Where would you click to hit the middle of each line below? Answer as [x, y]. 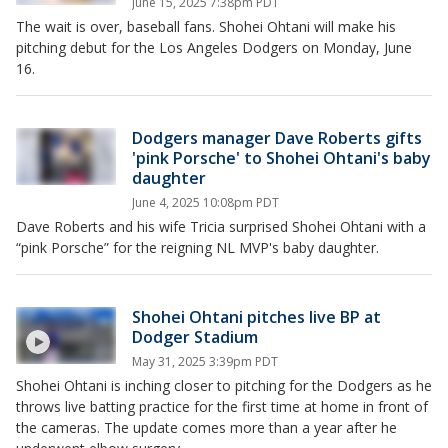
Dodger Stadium [195, 337]
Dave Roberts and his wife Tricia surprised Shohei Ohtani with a [221, 227]
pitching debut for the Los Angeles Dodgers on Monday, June [214, 48]
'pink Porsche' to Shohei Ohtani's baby [281, 158]
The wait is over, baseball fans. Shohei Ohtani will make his [206, 27]
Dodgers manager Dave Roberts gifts [277, 138]
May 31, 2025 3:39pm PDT [205, 362]
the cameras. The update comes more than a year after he [206, 428]
